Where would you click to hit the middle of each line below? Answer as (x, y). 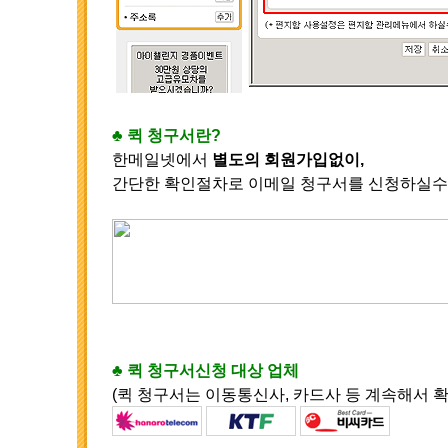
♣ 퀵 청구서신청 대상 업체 (205, 370)
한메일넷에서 (162, 159)
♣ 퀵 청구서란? (166, 135)
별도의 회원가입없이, (288, 159)
